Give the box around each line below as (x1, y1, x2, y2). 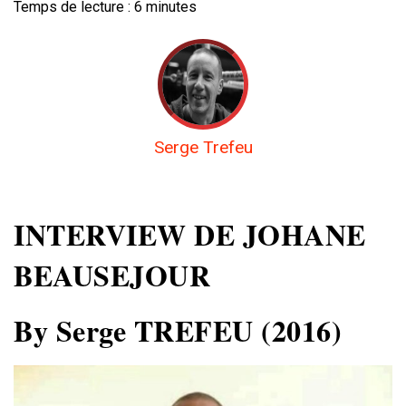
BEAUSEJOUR (14, 254, 210, 297)
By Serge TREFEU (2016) (14, 309, 342, 353)
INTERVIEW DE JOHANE (14, 213, 366, 256)
